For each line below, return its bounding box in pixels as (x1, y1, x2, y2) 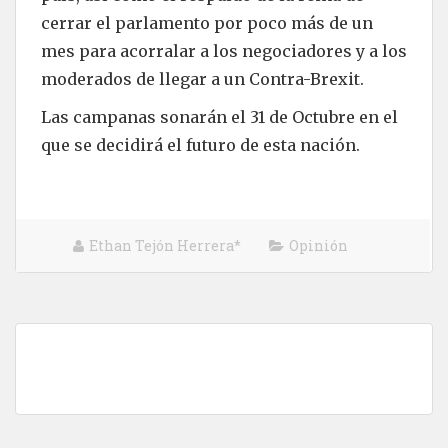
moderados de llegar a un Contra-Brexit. (41, 68, 364, 89)
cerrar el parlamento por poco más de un (41, 12, 373, 33)
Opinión (289, 235, 348, 255)
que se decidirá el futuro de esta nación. (41, 134, 360, 155)
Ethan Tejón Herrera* (89, 235, 241, 255)
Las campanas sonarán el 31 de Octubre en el (41, 106, 398, 127)
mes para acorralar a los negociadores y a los (41, 40, 407, 61)
